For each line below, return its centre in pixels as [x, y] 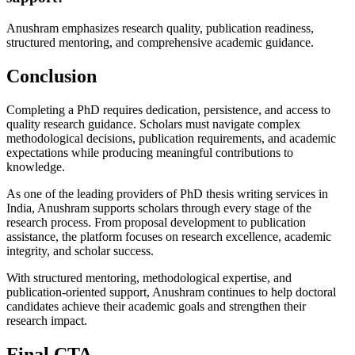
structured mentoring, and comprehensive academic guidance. [160, 42]
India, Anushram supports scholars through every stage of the [159, 208]
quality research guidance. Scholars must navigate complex [153, 124]
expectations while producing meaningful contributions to [150, 152]
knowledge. [36, 166]
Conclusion [52, 76]
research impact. [47, 320]
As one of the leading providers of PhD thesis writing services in [167, 193]
